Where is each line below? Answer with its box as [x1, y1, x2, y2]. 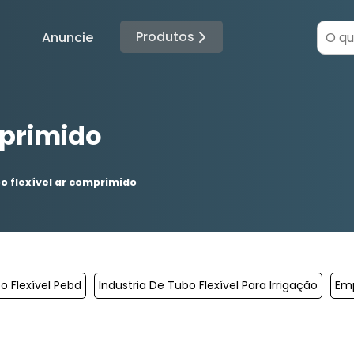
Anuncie [42, 28, 93, 47]
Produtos [136, 28, 194, 47]
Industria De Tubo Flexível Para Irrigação [99, 277, 318, 293]
